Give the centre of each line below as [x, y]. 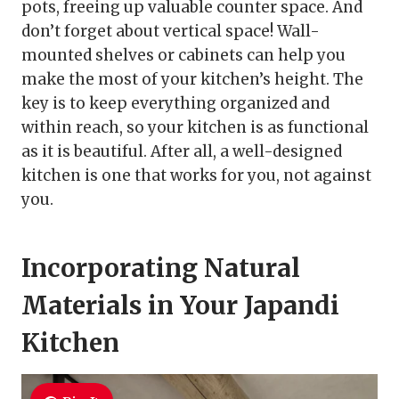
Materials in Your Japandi [180, 306]
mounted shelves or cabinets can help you [183, 56]
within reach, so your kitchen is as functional [195, 128]
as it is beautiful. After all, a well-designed [182, 152]
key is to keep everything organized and [175, 104]
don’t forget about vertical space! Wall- [171, 32]
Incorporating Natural [161, 269]
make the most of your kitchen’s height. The [192, 80]
